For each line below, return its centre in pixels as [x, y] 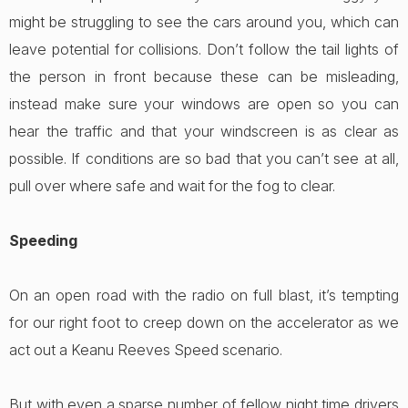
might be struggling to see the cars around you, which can [204, 22]
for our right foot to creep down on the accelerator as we [204, 322]
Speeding [43, 240]
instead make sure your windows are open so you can [204, 104]
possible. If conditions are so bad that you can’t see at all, [204, 158]
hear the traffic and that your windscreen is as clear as [204, 131]
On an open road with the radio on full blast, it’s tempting [204, 295]
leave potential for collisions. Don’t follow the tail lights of [204, 49]
